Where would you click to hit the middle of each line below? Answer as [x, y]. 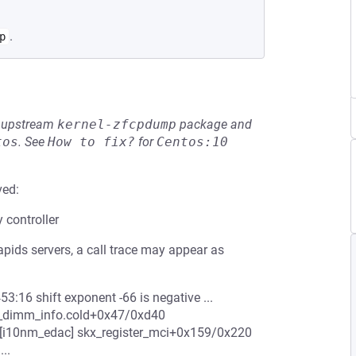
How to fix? [91, 142]
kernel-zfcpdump [117, 124]
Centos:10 [192, 142]
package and [214, 124]
